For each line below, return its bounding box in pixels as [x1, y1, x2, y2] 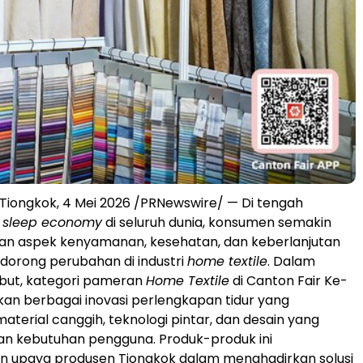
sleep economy [2, 212, 102, 232]
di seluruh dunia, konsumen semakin [102, 212, 331, 232]
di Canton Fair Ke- [229, 271, 348, 290]
